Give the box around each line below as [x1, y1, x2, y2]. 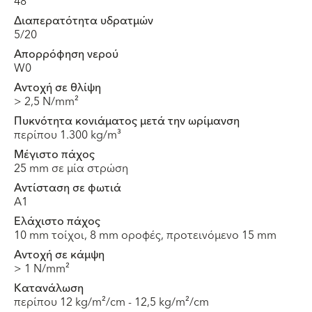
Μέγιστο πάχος [14, 145, 95, 165]
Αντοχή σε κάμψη [14, 245, 104, 265]
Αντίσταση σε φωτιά [14, 178, 121, 198]
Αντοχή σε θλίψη [14, 78, 101, 98]
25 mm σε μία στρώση [14, 159, 128, 179]
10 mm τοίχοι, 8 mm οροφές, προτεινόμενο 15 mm [14, 226, 276, 246]
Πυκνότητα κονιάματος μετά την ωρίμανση [14, 111, 240, 132]
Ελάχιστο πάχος [14, 212, 100, 232]
